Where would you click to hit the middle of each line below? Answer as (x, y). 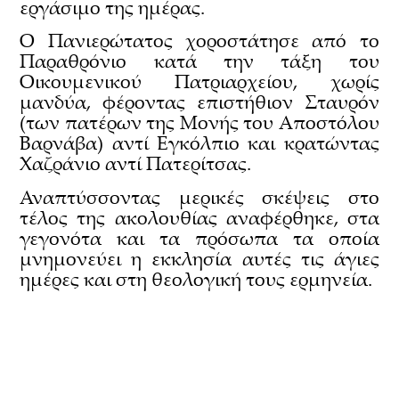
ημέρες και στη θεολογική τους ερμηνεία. (196, 278)
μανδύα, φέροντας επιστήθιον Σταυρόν (199, 102)
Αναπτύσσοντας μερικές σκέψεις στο (199, 196)
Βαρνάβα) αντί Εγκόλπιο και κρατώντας (199, 143)
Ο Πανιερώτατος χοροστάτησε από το (199, 41)
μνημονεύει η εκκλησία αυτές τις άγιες (199, 258)
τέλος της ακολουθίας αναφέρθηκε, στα (199, 217)
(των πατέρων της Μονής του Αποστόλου (199, 122)
